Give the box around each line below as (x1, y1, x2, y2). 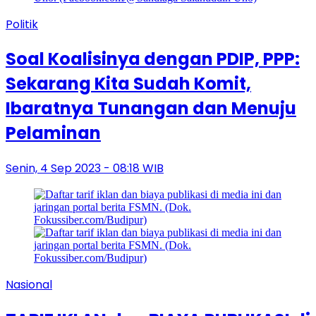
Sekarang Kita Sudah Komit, (6, 72, 251, 96)
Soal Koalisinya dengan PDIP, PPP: (6, 47, 300, 71)
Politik (6, 16, 38, 32)
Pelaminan (6, 121, 101, 145)
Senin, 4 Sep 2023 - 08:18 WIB (6, 160, 164, 177)
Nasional (6, 276, 52, 293)
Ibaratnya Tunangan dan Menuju (6, 97, 296, 121)
